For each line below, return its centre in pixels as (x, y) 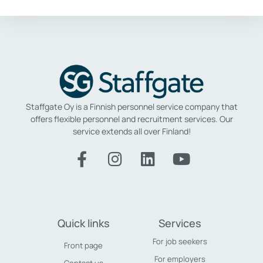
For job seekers (180, 241)
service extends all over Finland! (131, 131)
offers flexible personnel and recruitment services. (124, 119)
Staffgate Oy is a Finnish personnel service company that (131, 107)
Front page (83, 245)
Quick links (83, 223)
